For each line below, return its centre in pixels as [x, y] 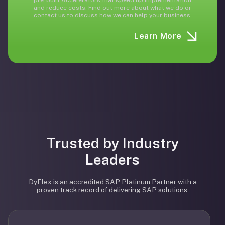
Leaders [113, 159]
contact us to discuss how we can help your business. [113, 15]
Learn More [158, 36]
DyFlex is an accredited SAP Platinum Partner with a [113, 182]
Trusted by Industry [113, 143]
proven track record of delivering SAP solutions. [113, 190]
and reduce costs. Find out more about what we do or [113, 8]
